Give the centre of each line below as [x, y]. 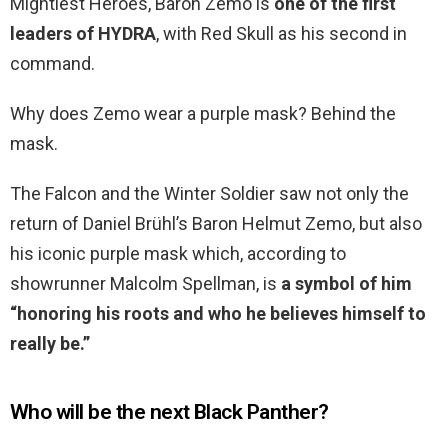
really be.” [50, 344]
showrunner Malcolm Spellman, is [145, 284]
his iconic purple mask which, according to [178, 254]
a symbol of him [346, 284]
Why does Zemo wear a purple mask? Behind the [203, 114]
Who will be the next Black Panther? [169, 412]
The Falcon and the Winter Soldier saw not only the [209, 194]
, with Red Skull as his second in [281, 34]
